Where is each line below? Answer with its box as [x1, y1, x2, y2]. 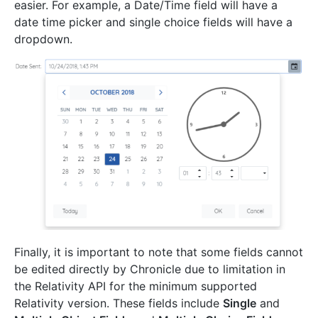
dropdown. [14, 32, 72, 47]
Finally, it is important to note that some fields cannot [14, 244, 303, 259]
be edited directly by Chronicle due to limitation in [14, 261, 285, 276]
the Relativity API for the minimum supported [14, 278, 257, 293]
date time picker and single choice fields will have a [14, 15, 292, 30]
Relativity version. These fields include [14, 295, 223, 310]
